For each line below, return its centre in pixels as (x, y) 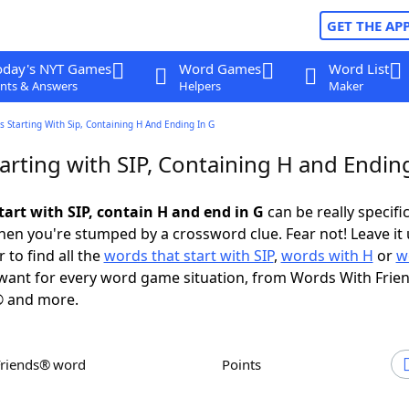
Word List (358, 68)
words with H (327, 256)
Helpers (199, 86)
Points (246, 364)
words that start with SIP (189, 256)
